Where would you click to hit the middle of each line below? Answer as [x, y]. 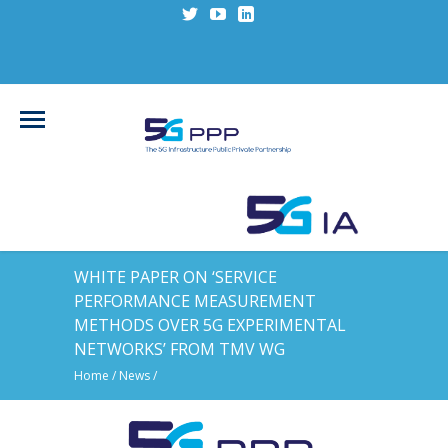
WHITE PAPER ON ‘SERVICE [175, 276]
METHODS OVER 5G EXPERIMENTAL [210, 324]
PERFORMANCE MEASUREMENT [195, 300]
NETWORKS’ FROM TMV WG [179, 348]
